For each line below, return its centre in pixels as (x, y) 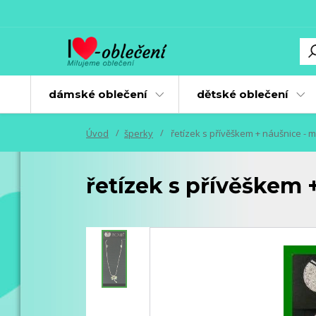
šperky (139, 133)
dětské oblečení (242, 94)
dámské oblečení (97, 94)
